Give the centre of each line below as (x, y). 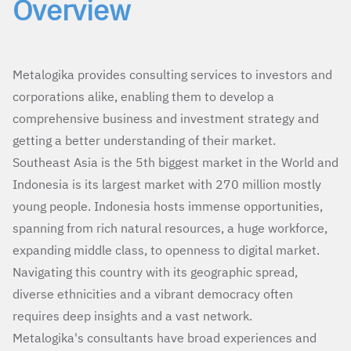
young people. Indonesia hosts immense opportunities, (168, 206)
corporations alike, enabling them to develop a (143, 96)
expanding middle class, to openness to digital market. (166, 250)
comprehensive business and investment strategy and (166, 118)
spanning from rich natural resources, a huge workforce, (170, 228)
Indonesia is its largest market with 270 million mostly (167, 184)
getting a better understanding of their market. (144, 140)
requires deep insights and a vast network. (132, 315)
